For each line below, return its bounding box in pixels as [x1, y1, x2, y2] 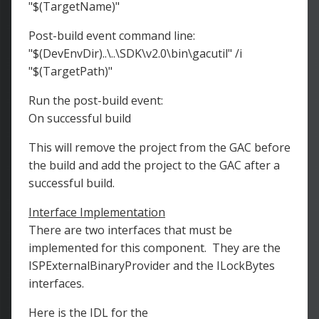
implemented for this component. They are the [28, 240, 281, 256]
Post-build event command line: [28, 28, 195, 43]
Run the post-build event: [28, 93, 163, 108]
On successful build [28, 110, 131, 126]
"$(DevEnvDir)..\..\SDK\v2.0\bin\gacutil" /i [28, 46, 242, 61]
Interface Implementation [28, 204, 165, 220]
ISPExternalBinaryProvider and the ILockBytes [28, 258, 275, 273]
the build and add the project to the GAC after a [28, 157, 280, 173]
